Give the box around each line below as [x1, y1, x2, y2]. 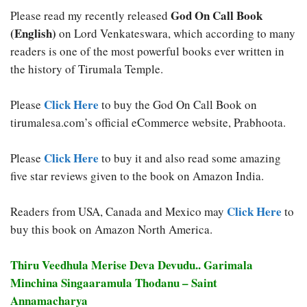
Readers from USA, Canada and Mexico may [10, 204, 227, 220]
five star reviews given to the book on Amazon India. [10, 168, 264, 184]
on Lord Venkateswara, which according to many [56, 25, 295, 42]
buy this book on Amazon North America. [10, 221, 212, 238]
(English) [10, 25, 56, 42]
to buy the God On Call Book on [101, 97, 257, 113]
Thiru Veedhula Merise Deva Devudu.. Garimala [10, 256, 253, 274]
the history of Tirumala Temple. [10, 61, 163, 77]
